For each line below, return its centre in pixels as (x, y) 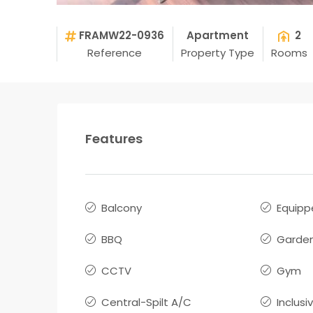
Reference (115, 52)
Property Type (218, 52)
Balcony (122, 208)
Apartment (218, 35)
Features (114, 138)
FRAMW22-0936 (122, 35)
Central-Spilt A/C (146, 302)
